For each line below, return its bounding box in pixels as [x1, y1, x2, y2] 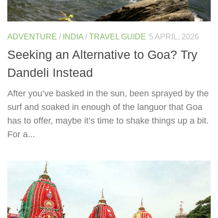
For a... [7, 129, 35, 139]
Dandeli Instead [7, 65, 93, 79]
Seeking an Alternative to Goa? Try [7, 47, 198, 61]
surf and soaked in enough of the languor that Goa [7, 102, 202, 112]
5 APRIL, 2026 [149, 33, 199, 41]
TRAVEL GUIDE [89, 33, 146, 41]
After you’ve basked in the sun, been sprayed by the [7, 88, 209, 98]
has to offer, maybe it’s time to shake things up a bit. [7, 115, 209, 126]
